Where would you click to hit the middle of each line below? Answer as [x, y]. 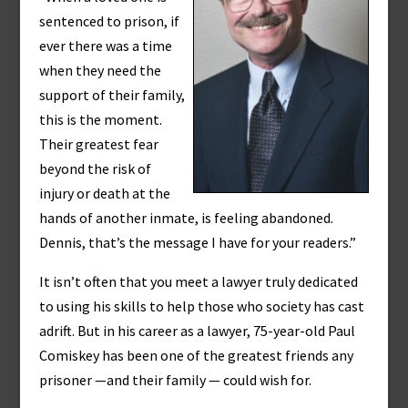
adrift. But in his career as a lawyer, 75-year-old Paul [197, 331]
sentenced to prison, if [109, 21]
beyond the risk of [95, 168]
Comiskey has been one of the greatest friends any [196, 355]
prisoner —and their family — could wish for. [175, 380]
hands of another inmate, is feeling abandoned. [186, 218]
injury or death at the [104, 193]
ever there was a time [105, 46]
